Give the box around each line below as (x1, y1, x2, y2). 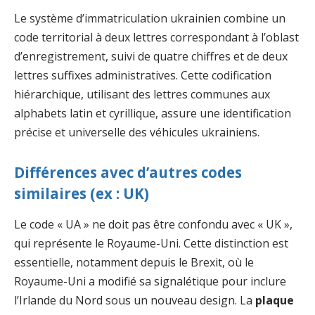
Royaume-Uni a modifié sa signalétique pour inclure (14, 273, 286, 289)
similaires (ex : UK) (14, 184, 149, 204)
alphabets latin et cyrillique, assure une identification (14, 105, 291, 122)
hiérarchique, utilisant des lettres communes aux (14, 86, 270, 103)
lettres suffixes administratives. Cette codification (14, 67, 271, 84)
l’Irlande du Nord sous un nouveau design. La (14, 292, 255, 308)
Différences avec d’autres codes (14, 162, 242, 183)
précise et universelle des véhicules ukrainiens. (14, 124, 259, 141)
